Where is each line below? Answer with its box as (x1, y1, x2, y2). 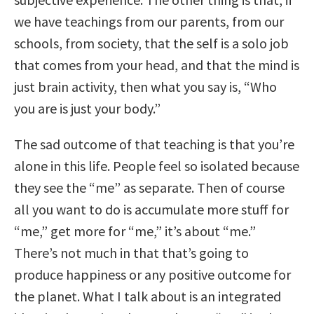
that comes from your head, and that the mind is (14, 55, 299, 74)
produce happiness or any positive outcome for (14, 265, 291, 283)
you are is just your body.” (14, 99, 161, 117)
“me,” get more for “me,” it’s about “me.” (14, 221, 256, 240)
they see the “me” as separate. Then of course (14, 178, 285, 196)
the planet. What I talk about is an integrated (14, 287, 281, 305)
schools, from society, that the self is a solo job (14, 34, 289, 52)
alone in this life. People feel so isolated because (14, 156, 299, 175)
